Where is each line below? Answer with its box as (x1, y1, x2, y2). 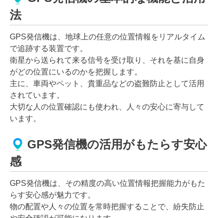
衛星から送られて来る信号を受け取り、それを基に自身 (10, 55, 204, 64)
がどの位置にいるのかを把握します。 (10, 67, 142, 76)
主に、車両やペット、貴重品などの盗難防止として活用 (10, 79, 204, 88)
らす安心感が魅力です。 (10, 190, 95, 199)
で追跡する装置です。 (10, 44, 88, 53)
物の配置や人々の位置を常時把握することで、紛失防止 (10, 202, 204, 211)
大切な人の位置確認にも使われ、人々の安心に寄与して (10, 102, 204, 111)
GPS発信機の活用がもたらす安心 (27, 138, 207, 151)
